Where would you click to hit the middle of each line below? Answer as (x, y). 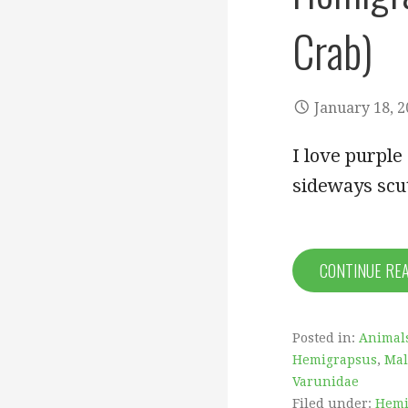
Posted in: (326, 337)
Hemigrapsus (335, 359)
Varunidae (326, 381)
